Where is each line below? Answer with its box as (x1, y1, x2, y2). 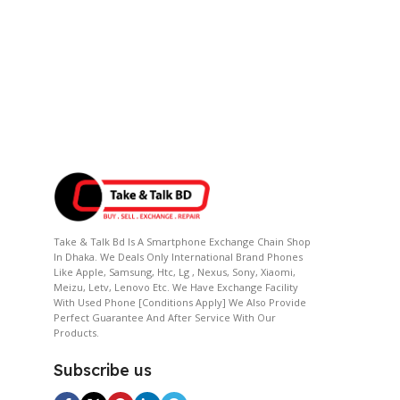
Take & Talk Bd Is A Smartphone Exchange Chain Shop (54, 234, 311, 248)
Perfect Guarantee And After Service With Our (54, 310, 276, 324)
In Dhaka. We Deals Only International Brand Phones (54, 249, 303, 263)
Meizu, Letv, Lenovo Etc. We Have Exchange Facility (54, 279, 298, 294)
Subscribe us (54, 359, 152, 380)
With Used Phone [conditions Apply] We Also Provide (54, 295, 306, 309)
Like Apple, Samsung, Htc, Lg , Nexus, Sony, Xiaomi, (54, 264, 296, 279)
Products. (54, 325, 99, 339)
